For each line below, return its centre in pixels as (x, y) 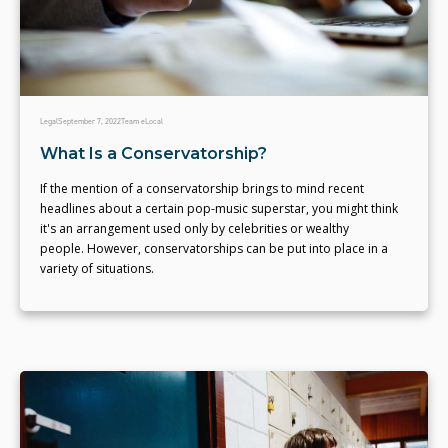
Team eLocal (142, 121)
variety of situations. (97, 268)
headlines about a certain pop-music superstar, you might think (219, 208)
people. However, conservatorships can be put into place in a (214, 248)
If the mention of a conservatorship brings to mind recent (202, 188)
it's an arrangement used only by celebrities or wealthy (194, 228)
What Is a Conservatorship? (153, 153)
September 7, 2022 (89, 121)
